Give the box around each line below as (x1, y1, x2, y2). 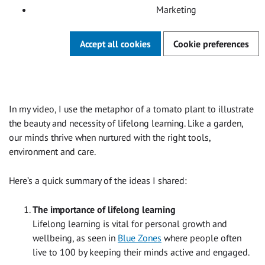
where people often (161, 231, 241, 244)
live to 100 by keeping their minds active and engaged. (33, 245, 250, 258)
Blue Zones (118, 231, 161, 244)
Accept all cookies (79, 37, 151, 50)
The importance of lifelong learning (33, 203, 176, 215)
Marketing (156, 3, 196, 15)
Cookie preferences (173, 37, 249, 50)
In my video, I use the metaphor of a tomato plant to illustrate (9, 102, 254, 115)
